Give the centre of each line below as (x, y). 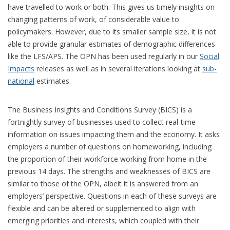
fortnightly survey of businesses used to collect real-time (102, 122)
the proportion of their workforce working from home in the (107, 159)
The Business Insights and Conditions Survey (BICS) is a (100, 109)
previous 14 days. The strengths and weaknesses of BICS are (109, 171)
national (21, 81)
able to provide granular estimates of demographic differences (111, 44)
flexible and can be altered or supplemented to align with (102, 208)
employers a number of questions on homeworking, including (110, 146)
